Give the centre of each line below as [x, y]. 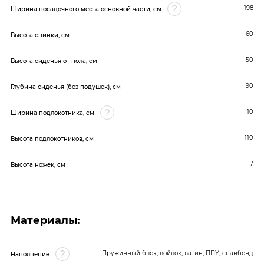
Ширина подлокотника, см [52, 113]
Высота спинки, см [40, 35]
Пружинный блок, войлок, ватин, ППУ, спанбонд [178, 253]
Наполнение [30, 254]
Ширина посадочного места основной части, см [86, 9]
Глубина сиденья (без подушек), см [66, 87]
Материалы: [45, 220]
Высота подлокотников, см [52, 138]
